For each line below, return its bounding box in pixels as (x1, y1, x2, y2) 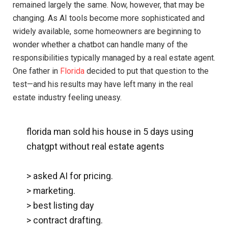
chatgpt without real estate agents (26, 141, 164, 152)
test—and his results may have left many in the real (13, 79, 193, 90)
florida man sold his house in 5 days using (26, 126, 193, 137)
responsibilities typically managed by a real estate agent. (13, 53, 215, 63)
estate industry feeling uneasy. (13, 93, 122, 103)
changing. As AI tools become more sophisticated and (13, 13, 205, 23)
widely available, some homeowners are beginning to (13, 26, 201, 37)
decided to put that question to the (84, 66, 209, 76)
